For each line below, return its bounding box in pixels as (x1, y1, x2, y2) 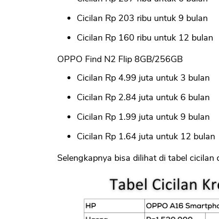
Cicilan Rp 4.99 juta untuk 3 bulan (77, 71, 210, 84)
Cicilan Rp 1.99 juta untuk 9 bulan (77, 110, 210, 123)
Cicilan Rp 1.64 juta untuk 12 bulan (77, 130, 215, 142)
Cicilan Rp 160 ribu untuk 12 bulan (77, 31, 213, 44)
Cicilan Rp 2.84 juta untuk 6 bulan (77, 91, 210, 103)
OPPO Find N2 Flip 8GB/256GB (57, 53, 183, 65)
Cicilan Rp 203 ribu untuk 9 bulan (77, 12, 208, 24)
